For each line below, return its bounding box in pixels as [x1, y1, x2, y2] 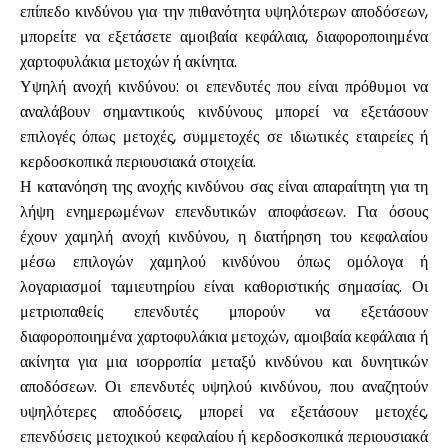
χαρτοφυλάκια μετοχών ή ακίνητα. [20, 50, 237, 73]
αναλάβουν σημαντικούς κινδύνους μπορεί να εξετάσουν [20, 100, 428, 123]
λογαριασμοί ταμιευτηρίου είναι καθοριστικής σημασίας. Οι [20, 275, 428, 298]
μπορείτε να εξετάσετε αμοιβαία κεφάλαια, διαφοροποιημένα [20, 25, 428, 48]
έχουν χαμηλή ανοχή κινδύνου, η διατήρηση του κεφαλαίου [20, 225, 428, 248]
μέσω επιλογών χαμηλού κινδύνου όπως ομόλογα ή [20, 250, 428, 273]
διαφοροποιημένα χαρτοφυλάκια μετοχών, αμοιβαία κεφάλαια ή [20, 325, 428, 348]
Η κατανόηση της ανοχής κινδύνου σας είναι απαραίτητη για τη [20, 175, 428, 198]
